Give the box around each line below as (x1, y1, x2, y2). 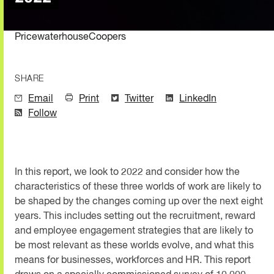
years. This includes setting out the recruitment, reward (15, 211, 255, 221)
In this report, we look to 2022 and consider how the (15, 167, 240, 177)
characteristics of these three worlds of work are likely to (15, 182, 261, 192)
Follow (28, 108, 57, 119)
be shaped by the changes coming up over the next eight (15, 196, 263, 207)
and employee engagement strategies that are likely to (15, 226, 253, 236)
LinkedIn (179, 94, 217, 104)
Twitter (125, 94, 154, 104)
